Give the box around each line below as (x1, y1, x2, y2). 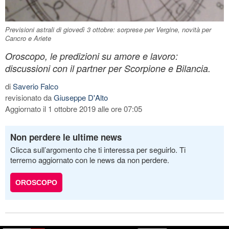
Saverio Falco (13, 80, 58, 91)
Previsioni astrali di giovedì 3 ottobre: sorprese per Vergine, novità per (5, 24, 211, 34)
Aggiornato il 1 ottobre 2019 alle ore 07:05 (5, 103, 142, 114)
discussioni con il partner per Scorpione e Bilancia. (5, 61, 211, 75)
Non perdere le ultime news (10, 130, 122, 143)
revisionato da (5, 91, 54, 103)
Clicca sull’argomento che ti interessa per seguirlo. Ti (10, 144, 186, 155)
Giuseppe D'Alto (54, 91, 108, 103)
